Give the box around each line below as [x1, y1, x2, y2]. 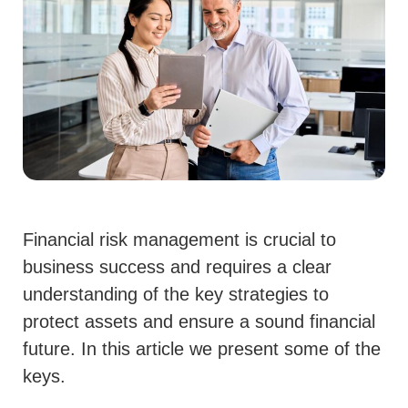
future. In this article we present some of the [23, 339, 381, 360]
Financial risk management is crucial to [23, 229, 336, 250]
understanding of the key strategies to [23, 284, 329, 305]
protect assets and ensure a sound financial [23, 311, 375, 332]
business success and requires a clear [23, 257, 331, 278]
